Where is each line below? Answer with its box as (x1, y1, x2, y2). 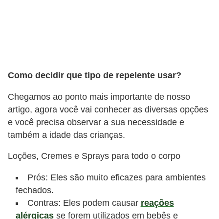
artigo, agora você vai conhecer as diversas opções (8, 104, 208, 114)
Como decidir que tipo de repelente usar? (8, 70, 181, 81)
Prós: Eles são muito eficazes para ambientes (27, 173, 206, 183)
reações (140, 198, 174, 208)
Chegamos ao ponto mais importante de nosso (8, 91, 190, 102)
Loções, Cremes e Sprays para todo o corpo (8, 151, 180, 161)
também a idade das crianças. (8, 130, 125, 140)
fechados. (16, 185, 54, 196)
